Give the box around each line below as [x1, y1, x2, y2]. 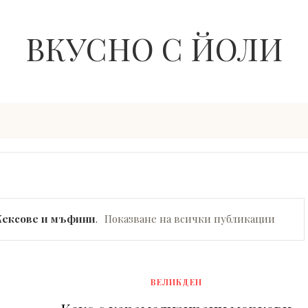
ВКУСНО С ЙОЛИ [25, 27, 283, 69]
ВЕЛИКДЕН [150, 276, 202, 287]
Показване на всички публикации [104, 211, 275, 225]
